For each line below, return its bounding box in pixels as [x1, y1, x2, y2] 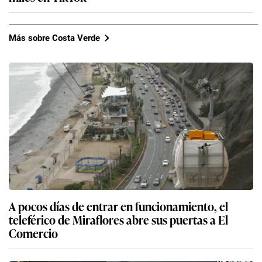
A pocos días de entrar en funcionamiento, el [9, 197, 228, 215]
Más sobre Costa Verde [9, 32, 100, 43]
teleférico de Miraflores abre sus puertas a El [9, 211, 228, 229]
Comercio [9, 224, 58, 242]
